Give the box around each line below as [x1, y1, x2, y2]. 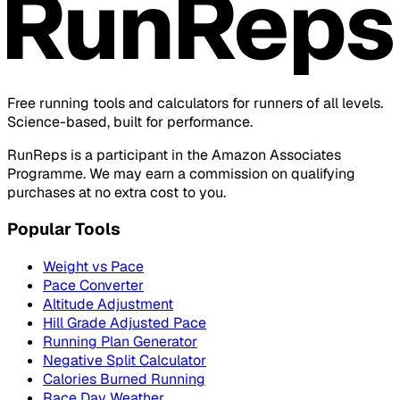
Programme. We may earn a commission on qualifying [7, 163, 355, 183]
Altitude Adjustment [43, 295, 173, 313]
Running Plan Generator [43, 332, 197, 351]
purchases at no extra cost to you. [7, 182, 226, 202]
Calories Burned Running [43, 370, 205, 388]
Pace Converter [43, 276, 144, 295]
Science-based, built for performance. [7, 112, 253, 131]
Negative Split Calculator [43, 351, 206, 370]
